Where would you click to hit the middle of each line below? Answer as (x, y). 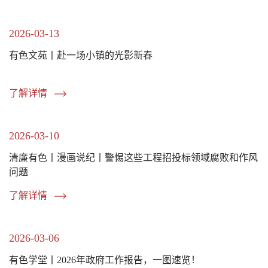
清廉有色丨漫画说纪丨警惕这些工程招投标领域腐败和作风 (133, 157)
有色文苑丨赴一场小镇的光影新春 (81, 55)
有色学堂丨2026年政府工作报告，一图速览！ (105, 260)
